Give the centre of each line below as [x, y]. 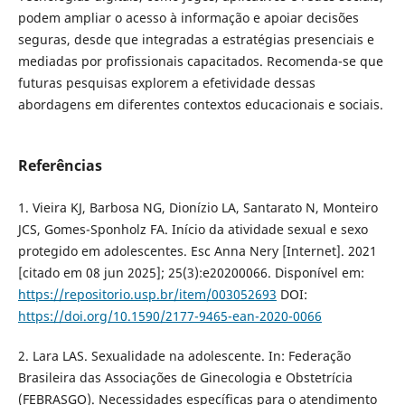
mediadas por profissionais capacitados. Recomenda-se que [200, 61]
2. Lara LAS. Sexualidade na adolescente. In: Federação [184, 355]
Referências [60, 165]
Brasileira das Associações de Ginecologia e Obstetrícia [185, 377]
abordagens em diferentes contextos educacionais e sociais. [200, 104]
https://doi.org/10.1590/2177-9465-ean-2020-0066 [170, 316]
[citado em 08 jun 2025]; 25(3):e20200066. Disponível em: [191, 272]
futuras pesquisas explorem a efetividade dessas [166, 82]
